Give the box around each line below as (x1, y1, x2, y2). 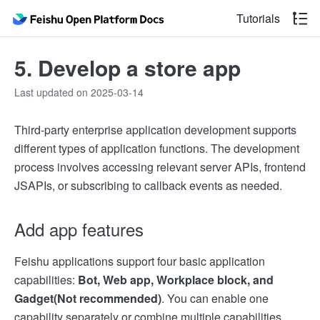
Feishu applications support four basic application (14, 253, 265, 269)
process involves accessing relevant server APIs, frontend (14, 159, 306, 175)
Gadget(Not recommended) (14, 290, 161, 306)
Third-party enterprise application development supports (14, 121, 296, 138)
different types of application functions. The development (14, 140, 299, 156)
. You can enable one (161, 290, 269, 306)
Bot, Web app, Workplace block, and (78, 271, 274, 288)
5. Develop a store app (14, 52, 241, 83)
